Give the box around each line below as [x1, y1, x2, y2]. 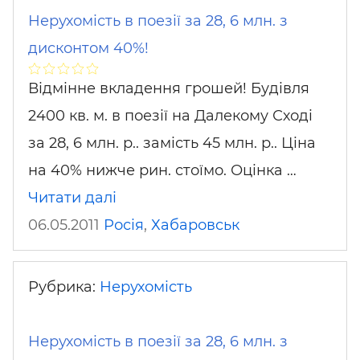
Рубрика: [28, 277, 100, 296]
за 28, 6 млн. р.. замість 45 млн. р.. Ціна [28, 134, 316, 152]
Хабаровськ [151, 216, 239, 234]
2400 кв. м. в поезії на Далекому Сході [28, 107, 313, 125]
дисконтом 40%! [28, 39, 149, 57]
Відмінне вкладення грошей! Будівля [28, 80, 309, 97]
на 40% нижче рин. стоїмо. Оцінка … [28, 162, 297, 179]
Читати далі [28, 189, 117, 207]
